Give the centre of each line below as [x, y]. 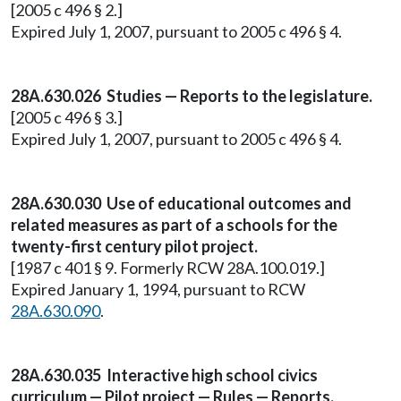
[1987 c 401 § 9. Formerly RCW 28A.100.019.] [168, 268]
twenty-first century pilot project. [134, 246]
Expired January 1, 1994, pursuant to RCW [158, 289]
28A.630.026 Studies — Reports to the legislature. [192, 96]
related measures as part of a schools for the [174, 225]
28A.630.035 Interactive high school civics [164, 375]
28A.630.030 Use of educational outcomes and [181, 203]
